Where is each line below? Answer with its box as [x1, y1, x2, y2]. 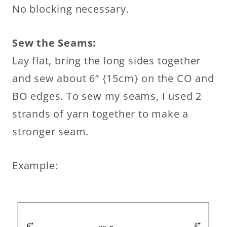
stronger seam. [12, 124, 89, 138]
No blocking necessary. [12, 2, 129, 16]
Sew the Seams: [12, 35, 97, 50]
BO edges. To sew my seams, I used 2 [12, 89, 202, 103]
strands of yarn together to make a [12, 106, 189, 121]
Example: [12, 158, 58, 172]
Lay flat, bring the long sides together [12, 53, 201, 67]
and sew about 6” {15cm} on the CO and [12, 71, 214, 85]
